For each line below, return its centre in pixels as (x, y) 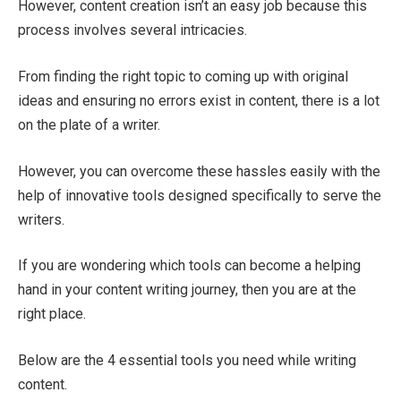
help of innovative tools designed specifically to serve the (200, 195)
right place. (52, 314)
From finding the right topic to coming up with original (183, 77)
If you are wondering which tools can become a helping (189, 266)
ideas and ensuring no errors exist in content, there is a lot (199, 101)
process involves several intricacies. (132, 30)
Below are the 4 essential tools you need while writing (187, 360)
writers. (41, 219)
